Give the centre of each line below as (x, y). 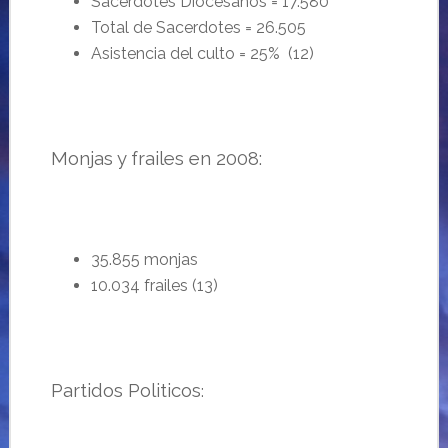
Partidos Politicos (125, 390)
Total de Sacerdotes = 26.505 (198, 27)
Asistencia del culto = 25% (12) (202, 53)
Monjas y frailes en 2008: (156, 158)
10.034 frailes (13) (154, 285)
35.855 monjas (144, 259)
